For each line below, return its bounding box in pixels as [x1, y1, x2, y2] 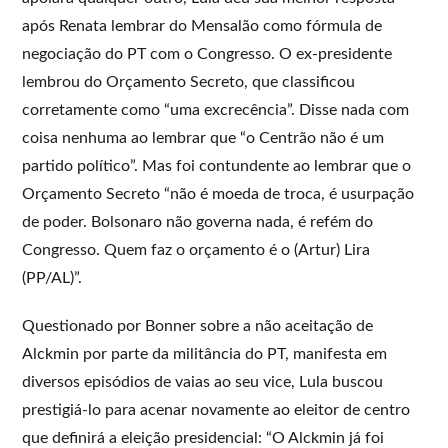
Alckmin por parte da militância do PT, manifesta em [22, 345, 388, 362]
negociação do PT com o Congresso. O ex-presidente [22, 45, 393, 62]
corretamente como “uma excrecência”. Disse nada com [22, 101, 410, 118]
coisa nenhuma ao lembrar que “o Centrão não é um [22, 129, 385, 146]
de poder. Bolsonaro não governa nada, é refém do [22, 213, 374, 230]
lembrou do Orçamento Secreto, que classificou [22, 73, 356, 90]
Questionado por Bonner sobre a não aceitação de [22, 317, 374, 334]
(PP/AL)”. [22, 269, 83, 286]
